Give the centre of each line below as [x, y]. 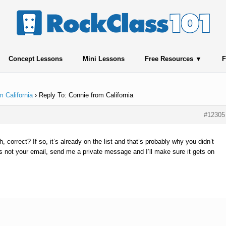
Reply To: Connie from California [86, 95]
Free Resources [169, 59]
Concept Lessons [35, 59]
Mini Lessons [103, 59]
